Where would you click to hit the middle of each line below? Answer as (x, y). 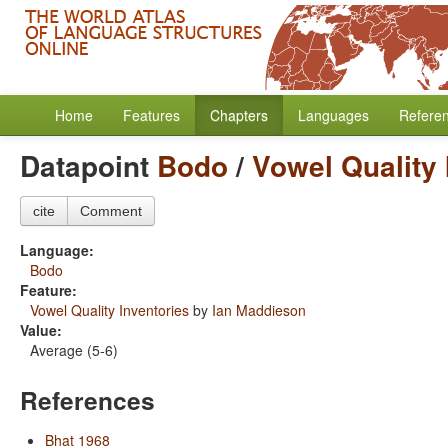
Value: (41, 330)
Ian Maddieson (259, 310)
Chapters (239, 115)
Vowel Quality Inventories (109, 310)
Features (151, 115)
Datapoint (88, 165)
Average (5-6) (74, 350)
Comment (111, 211)
